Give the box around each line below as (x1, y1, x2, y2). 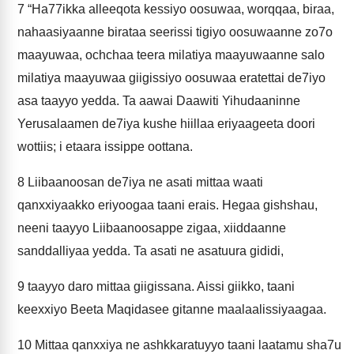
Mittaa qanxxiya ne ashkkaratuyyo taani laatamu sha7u (32, 338, 341, 352)
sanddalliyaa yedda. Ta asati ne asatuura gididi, (17, 244, 284, 258)
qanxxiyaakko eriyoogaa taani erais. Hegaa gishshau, (17, 198, 318, 212)
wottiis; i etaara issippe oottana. (17, 140, 193, 153)
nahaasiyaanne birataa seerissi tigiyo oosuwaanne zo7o (17, 25, 333, 39)
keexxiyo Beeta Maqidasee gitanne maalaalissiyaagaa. (17, 303, 326, 316)
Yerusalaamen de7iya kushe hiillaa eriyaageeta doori (17, 117, 315, 130)
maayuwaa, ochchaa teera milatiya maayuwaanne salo (17, 48, 325, 62)
